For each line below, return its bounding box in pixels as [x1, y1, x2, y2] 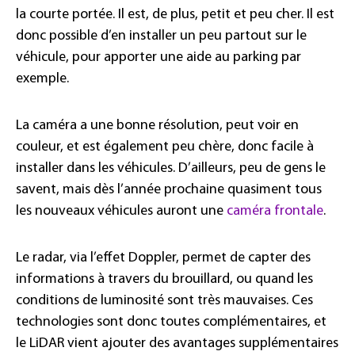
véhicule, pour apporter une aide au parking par [16, 49, 301, 65]
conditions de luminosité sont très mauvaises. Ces [16, 292, 313, 308]
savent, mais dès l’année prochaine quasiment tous [16, 181, 322, 197]
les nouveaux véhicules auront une [16, 203, 227, 219]
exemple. [16, 71, 69, 86]
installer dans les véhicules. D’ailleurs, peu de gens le [16, 160, 326, 176]
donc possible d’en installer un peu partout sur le [16, 28, 307, 44]
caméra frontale [227, 203, 323, 219]
